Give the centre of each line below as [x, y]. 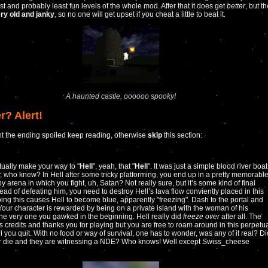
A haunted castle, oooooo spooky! [121, 96]
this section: [183, 135]
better [236, 6]
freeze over [201, 216]
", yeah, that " [114, 166]
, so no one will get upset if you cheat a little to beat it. [140, 14]
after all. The [240, 216]
